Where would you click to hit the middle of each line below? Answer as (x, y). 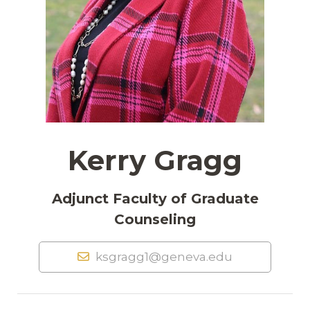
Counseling (155, 219)
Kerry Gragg (155, 160)
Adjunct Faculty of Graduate (155, 199)
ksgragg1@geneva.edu (162, 256)
